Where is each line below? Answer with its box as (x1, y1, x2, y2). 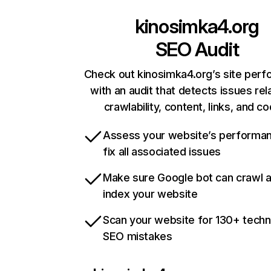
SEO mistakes (103, 230, 172, 243)
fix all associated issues (103, 145, 221, 158)
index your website (103, 188, 198, 201)
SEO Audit (155, 38, 239, 62)
